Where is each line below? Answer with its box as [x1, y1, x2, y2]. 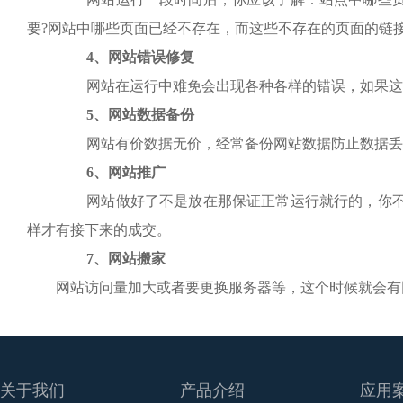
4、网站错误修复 [86, 49, 194, 65]
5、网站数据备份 [86, 107, 194, 122]
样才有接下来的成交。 [27, 222, 171, 237]
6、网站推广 [86, 165, 166, 180]
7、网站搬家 [86, 251, 166, 266]
